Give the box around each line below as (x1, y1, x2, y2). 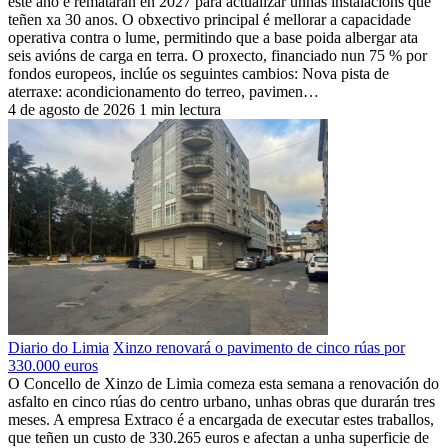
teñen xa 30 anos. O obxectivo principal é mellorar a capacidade (8, 10, 411, 28)
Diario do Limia (8, 338, 109, 356)
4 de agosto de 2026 (8, 100, 135, 118)
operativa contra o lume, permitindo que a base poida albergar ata (8, 28, 418, 46)
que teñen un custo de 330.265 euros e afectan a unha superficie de (8, 428, 429, 446)
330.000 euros (8, 356, 98, 374)
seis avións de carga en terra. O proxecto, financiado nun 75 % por (8, 46, 427, 64)
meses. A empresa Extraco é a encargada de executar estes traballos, (8, 410, 434, 428)
